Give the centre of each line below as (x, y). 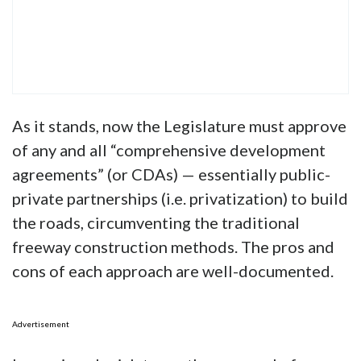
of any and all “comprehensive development (169, 150)
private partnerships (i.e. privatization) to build (180, 199)
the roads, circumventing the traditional (156, 223)
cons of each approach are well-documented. (173, 271)
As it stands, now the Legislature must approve (179, 126)
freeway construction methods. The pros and (173, 247)
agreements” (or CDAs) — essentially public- (171, 174)
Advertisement (41, 324)
